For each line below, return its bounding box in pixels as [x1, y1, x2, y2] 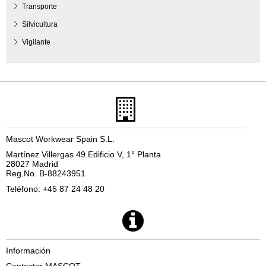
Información [6, 245, 50, 255]
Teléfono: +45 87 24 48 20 [6, 183, 104, 194]
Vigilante [22, 37, 50, 46]
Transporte [22, 2, 57, 11]
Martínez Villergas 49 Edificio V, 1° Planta [6, 149, 161, 159]
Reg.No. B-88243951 [6, 168, 85, 178]
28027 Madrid [6, 159, 58, 169]
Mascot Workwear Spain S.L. [6, 134, 115, 144]
